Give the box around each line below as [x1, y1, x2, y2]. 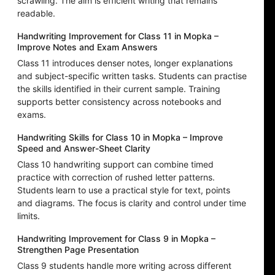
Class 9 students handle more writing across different [17, 260, 231, 271]
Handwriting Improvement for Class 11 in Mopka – [17, 31, 219, 42]
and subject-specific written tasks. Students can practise [17, 71, 247, 82]
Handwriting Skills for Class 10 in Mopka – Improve [17, 132, 223, 143]
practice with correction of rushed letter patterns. [17, 172, 215, 183]
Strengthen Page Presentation [17, 244, 139, 255]
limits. [17, 211, 40, 222]
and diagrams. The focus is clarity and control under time [17, 198, 246, 209]
